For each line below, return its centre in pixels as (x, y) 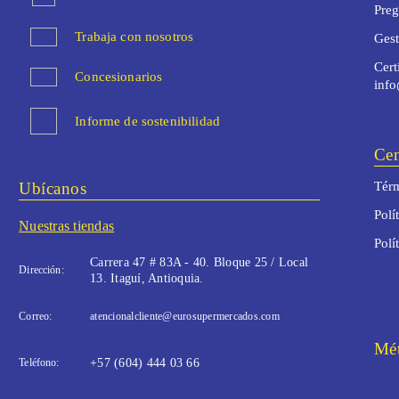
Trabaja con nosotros (134, 37)
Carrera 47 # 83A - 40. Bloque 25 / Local (199, 263)
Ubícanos (53, 189)
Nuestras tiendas (67, 226)
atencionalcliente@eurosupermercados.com (185, 317)
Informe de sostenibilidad (147, 122)
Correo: (36, 317)
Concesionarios (119, 77)
